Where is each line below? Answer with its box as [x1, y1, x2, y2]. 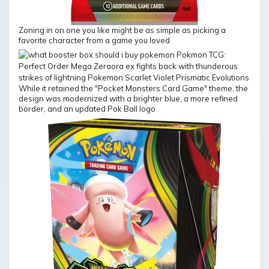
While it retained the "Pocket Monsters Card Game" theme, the [19, 83, 248, 93]
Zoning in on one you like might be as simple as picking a [19, 25, 226, 35]
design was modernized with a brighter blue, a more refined [19, 94, 238, 103]
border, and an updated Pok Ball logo [19, 104, 156, 113]
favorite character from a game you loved [19, 35, 170, 45]
